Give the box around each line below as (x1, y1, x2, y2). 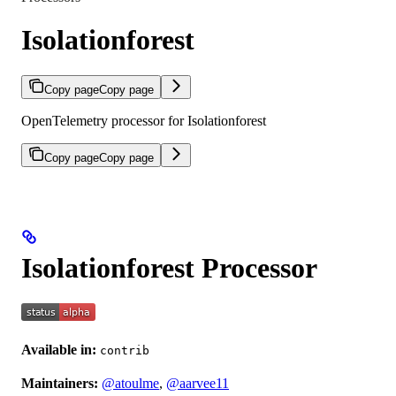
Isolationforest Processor (21, 251, 317, 284)
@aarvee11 (166, 376, 229, 392)
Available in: (21, 342, 96, 358)
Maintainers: (21, 376, 98, 392)
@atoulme (102, 376, 159, 392)
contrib (100, 344, 149, 358)
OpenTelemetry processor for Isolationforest (21, 113, 266, 129)
